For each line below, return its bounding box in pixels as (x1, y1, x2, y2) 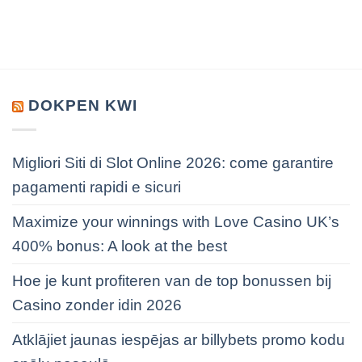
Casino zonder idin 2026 (12, 297, 182, 314)
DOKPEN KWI (27, 97, 137, 115)
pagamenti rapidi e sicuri (12, 179, 181, 196)
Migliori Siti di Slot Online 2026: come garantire (12, 154, 334, 172)
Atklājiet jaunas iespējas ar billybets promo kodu (12, 331, 345, 349)
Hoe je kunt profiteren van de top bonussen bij (12, 272, 331, 290)
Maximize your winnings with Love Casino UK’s (12, 213, 339, 231)
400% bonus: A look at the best (12, 238, 227, 255)
